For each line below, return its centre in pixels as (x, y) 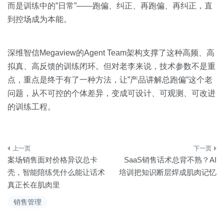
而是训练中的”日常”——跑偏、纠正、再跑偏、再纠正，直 (110, 6)
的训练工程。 (31, 107)
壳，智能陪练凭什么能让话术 (56, 172)
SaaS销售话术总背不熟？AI (170, 160)
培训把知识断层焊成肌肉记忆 (168, 172)
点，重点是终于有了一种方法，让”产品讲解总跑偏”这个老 (110, 80)
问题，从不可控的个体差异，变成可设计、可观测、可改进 (111, 93)
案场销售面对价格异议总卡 (52, 160)
